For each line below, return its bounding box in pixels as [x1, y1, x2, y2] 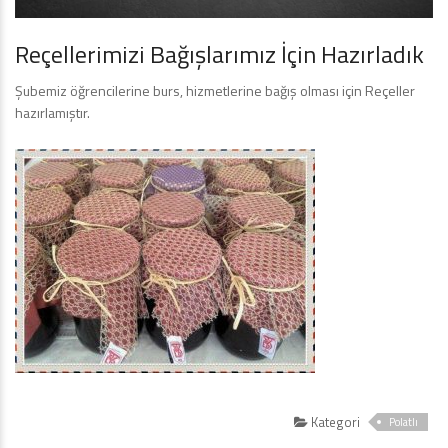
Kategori [308, 412, 360, 433]
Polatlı [389, 414, 418, 431]
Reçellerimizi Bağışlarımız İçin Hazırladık [15, 36, 424, 73]
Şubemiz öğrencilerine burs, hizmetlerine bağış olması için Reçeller [15, 80, 415, 102]
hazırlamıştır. [15, 102, 90, 124]
